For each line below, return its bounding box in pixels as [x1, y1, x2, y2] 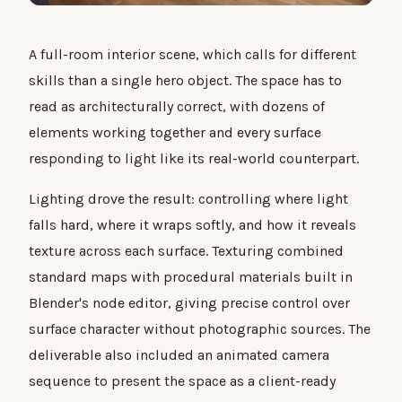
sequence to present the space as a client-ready [29, 372, 336, 390]
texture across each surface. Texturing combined [29, 242, 344, 260]
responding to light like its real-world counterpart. [29, 150, 359, 168]
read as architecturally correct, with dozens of [29, 98, 325, 116]
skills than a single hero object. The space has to [29, 72, 342, 90]
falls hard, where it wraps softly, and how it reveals [29, 216, 356, 234]
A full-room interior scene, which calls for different [29, 46, 356, 64]
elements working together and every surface [29, 124, 321, 142]
